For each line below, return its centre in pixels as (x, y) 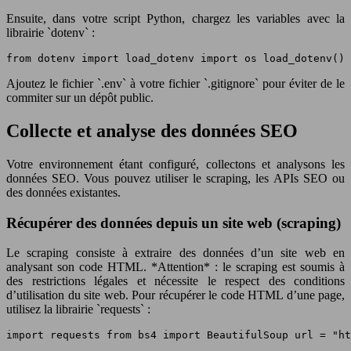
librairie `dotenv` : (51, 33)
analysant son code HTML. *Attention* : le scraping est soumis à (175, 267)
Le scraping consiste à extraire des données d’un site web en (175, 253)
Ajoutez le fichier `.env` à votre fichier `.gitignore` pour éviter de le (175, 84)
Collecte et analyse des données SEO (152, 131)
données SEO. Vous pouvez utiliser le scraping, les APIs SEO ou (175, 178)
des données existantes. (63, 192)
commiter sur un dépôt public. (80, 98)
